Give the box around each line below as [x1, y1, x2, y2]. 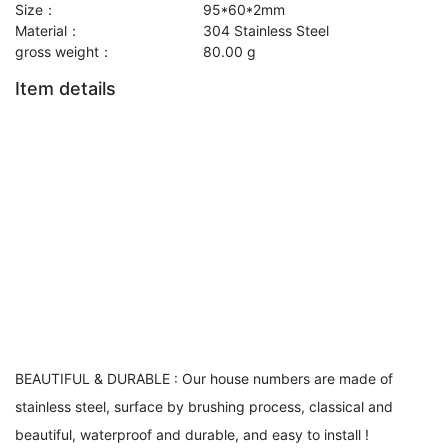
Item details [15, 78, 116, 100]
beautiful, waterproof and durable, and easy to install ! [15, 426, 369, 444]
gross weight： [15, 43, 113, 61]
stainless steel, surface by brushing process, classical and [15, 398, 393, 416]
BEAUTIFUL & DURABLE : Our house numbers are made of [15, 370, 393, 388]
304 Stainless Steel [203, 22, 330, 40]
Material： [15, 22, 81, 40]
